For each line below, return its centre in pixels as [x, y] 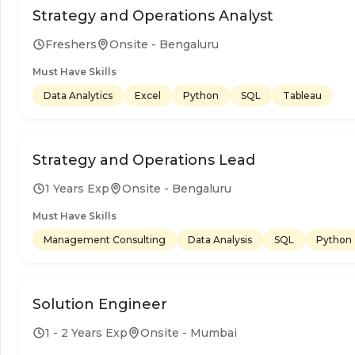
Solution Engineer [100, 304]
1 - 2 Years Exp [86, 332]
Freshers [71, 44]
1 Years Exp [77, 188]
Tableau [302, 95]
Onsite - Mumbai [189, 332]
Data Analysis [220, 239]
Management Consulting [105, 239]
